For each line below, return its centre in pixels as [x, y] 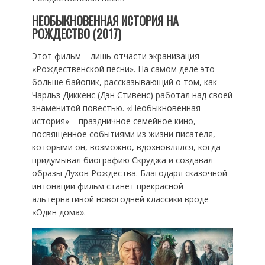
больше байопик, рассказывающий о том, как [124, 82]
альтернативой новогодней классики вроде [120, 199]
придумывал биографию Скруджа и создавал [122, 160]
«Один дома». [59, 212]
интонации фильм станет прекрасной [107, 186]
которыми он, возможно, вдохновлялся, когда [126, 147]
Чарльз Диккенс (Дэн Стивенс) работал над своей [132, 95]
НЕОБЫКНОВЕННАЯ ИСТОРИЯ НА [105, 20]
